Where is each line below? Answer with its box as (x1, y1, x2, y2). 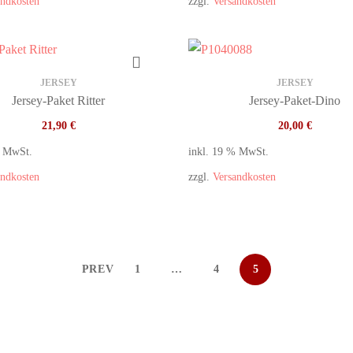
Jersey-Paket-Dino (249, 94, 340, 107)
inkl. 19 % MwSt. (188, 145, 269, 158)
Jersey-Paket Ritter (12, 94, 105, 107)
